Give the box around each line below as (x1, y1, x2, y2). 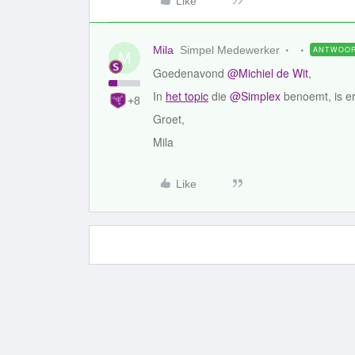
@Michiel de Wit (227, 65, 308, 81)
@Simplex (230, 88, 281, 104)
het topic (166, 88, 208, 104)
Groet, (153, 111, 185, 127)
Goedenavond (153, 65, 227, 81)
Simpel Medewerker (180, 44, 280, 56)
